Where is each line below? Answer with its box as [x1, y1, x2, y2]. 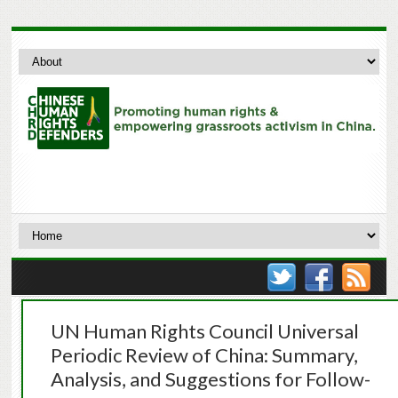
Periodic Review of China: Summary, [50, 343, 358, 368]
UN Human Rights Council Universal [50, 319, 359, 344]
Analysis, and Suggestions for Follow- [50, 367, 370, 392]
